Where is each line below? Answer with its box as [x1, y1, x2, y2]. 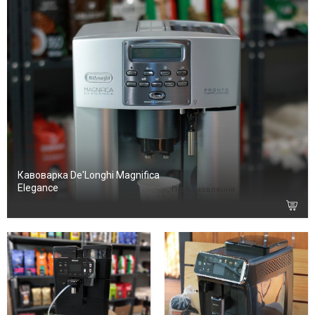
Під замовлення [171, 185, 235, 195]
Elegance [18, 182, 58, 194]
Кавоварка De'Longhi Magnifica [18, 169, 160, 181]
